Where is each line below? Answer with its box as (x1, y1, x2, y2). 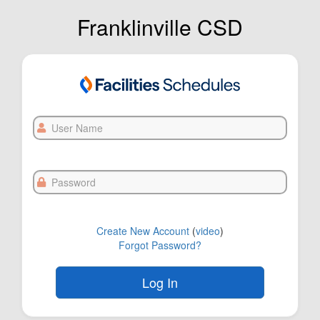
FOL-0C (142, 302, 178, 316)
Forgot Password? (119, 238, 201, 252)
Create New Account (96, 224, 189, 238)
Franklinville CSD (77, 11, 243, 42)
